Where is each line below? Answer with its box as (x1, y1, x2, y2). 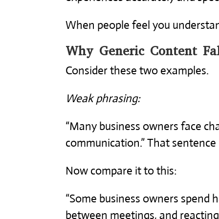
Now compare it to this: (66, 163, 177, 178)
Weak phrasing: (66, 91, 141, 106)
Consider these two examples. (66, 63, 209, 78)
